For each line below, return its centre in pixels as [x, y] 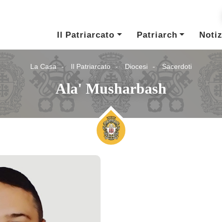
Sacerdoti [177, 66]
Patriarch [157, 35]
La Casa [43, 66]
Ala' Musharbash [111, 88]
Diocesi [136, 66]
